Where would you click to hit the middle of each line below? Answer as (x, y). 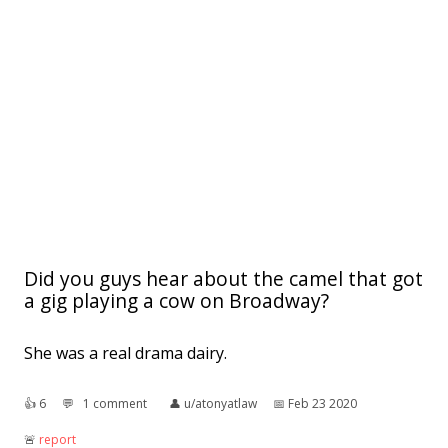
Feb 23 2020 (322, 403)
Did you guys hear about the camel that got (223, 278)
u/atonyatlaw (220, 403)
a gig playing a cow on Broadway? (176, 300)
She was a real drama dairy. (125, 352)
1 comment (115, 403)
